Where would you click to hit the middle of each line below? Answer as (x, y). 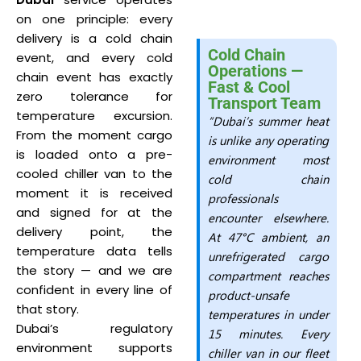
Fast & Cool (249, 87)
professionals (243, 198)
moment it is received (94, 193)
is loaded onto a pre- (94, 154)
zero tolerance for (94, 96)
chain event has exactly (94, 77)
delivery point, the (94, 232)
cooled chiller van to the (94, 174)
